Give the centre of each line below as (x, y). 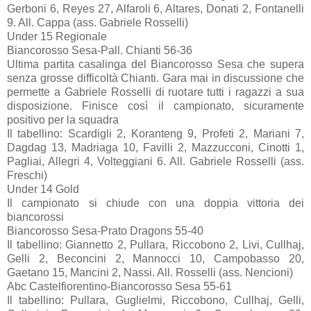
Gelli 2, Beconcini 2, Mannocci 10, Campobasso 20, (155, 258)
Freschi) (27, 175)
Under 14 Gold (43, 189)
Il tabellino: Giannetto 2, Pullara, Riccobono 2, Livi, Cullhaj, (155, 244)
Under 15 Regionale (57, 36)
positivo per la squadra (63, 119)
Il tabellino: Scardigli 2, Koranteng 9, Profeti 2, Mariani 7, (155, 133)
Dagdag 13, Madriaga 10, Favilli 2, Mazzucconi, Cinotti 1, (155, 147)
